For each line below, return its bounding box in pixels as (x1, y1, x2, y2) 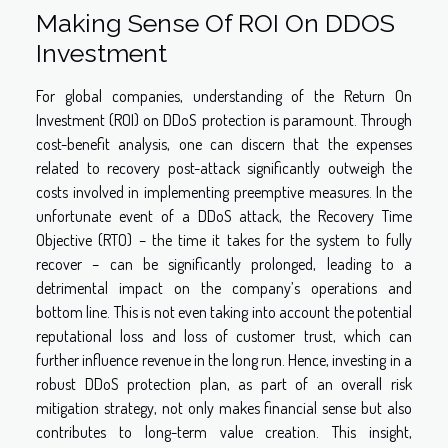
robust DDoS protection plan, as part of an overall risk (36, 374, 412, 395)
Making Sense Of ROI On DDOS (36, 8, 395, 39)
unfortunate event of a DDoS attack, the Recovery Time (36, 206, 412, 227)
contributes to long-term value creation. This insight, (36, 422, 412, 443)
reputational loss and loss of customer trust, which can (36, 326, 412, 347)
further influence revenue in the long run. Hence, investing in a (36, 350, 412, 371)
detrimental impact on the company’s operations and (36, 278, 412, 299)
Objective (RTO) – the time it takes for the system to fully (36, 230, 412, 251)
